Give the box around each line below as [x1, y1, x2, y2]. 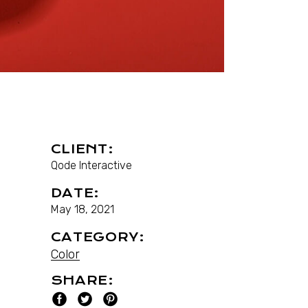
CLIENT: [50, 142, 114, 157]
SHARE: [50, 273, 114, 288]
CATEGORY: [50, 230, 145, 245]
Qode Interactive [50, 159, 132, 173]
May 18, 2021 [50, 203, 114, 217]
